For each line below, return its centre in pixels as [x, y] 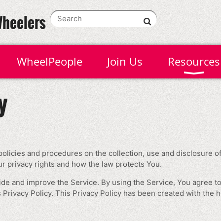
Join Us [125, 61]
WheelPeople [49, 61]
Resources [194, 61]
